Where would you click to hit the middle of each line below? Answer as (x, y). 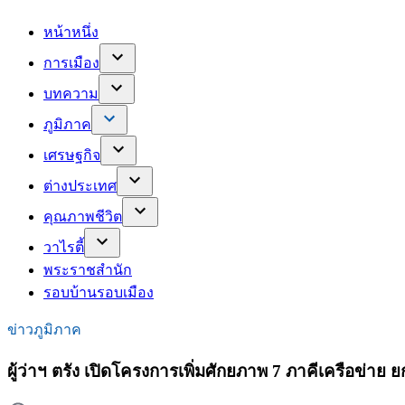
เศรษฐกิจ (72, 155)
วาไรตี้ (64, 247)
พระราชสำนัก (88, 269)
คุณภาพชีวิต (83, 216)
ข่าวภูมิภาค (44, 329)
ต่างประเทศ (80, 185)
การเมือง (71, 62)
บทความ (71, 93)
